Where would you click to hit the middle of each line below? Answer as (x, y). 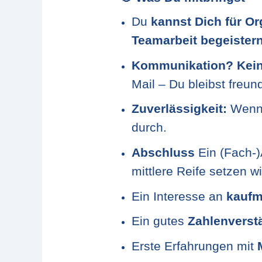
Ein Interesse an (179, 196)
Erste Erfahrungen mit (194, 246)
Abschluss (163, 152)
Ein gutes (160, 221)
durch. (149, 128)
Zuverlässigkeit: (179, 109)
